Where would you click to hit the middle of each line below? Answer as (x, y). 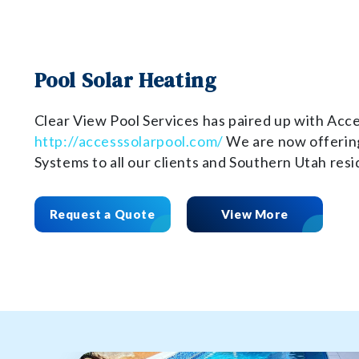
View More (254, 214)
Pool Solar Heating (125, 80)
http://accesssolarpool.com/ (129, 141)
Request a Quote (102, 214)
